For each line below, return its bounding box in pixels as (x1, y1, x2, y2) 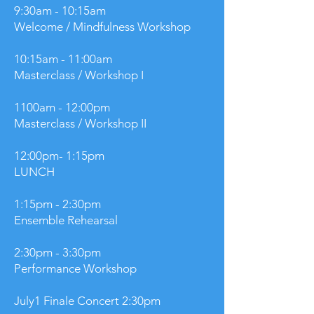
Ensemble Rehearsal (14, 213, 118, 227)
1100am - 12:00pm (14, 100, 113, 114)
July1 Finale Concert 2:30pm (14, 294, 161, 308)
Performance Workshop (14, 261, 137, 275)
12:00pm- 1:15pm (14, 149, 104, 163)
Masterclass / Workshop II (14, 116, 146, 130)
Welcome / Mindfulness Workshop (14, 20, 191, 34)
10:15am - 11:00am (14, 52, 112, 66)
